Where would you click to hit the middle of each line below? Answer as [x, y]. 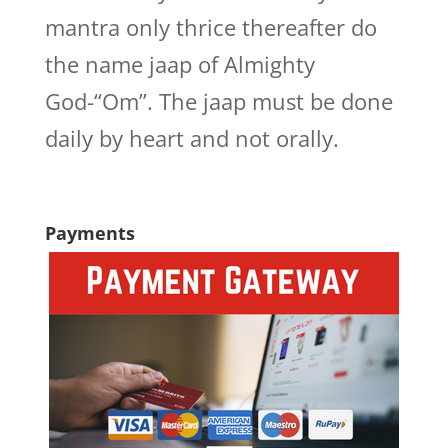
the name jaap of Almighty [179, 64]
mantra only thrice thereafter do [210, 27]
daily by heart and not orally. [191, 138]
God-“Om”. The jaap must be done [218, 101]
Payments [89, 233]
